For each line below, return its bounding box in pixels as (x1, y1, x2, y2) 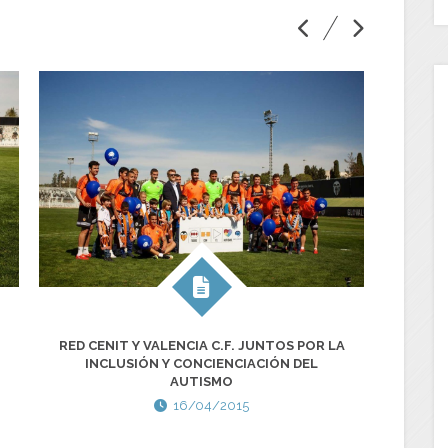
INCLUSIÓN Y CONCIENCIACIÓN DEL (85, 356, 318, 372)
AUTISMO (170, 374, 233, 390)
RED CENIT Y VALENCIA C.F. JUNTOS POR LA (58, 338, 345, 354)
